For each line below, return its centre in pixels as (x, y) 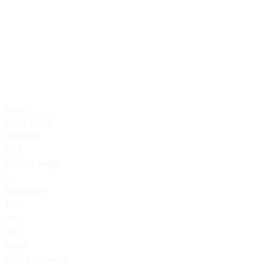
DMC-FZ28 (29, 122)
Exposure (25, 191)
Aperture (23, 136)
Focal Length (32, 163)
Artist (15, 246)
